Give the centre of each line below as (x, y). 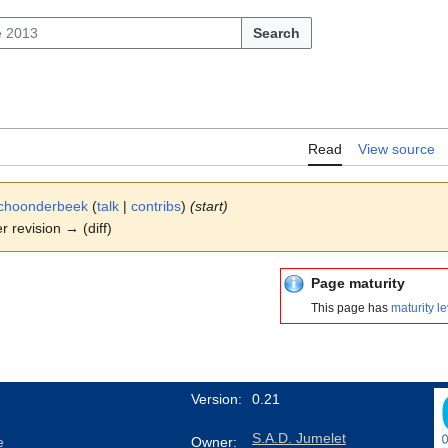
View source (396, 149)
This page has (351, 308)
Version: (216, 399)
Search (276, 33)
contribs (156, 206)
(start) (209, 206)
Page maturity (358, 283)
